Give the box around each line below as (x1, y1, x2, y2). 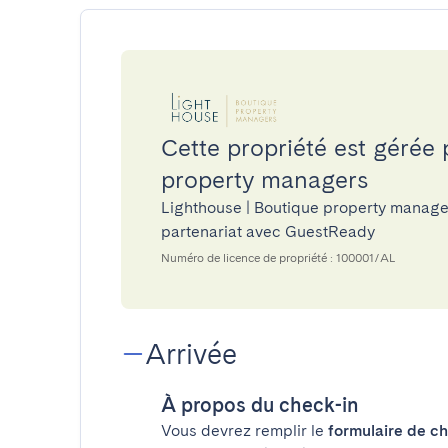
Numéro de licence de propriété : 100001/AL (161, 251, 395, 265)
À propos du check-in (161, 393, 359, 417)
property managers (161, 165, 368, 194)
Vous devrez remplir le (161, 421, 328, 440)
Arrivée (145, 337, 237, 371)
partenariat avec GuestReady (161, 222, 375, 241)
